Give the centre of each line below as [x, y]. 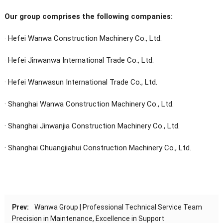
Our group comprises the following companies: [88, 16]
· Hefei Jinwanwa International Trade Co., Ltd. [79, 60]
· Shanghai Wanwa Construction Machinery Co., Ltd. [89, 104]
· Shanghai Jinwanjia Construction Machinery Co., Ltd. [92, 126]
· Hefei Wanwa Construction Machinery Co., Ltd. [83, 38]
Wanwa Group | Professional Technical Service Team [118, 207]
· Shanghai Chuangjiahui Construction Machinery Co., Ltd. [98, 148]
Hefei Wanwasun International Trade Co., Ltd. [82, 82]
